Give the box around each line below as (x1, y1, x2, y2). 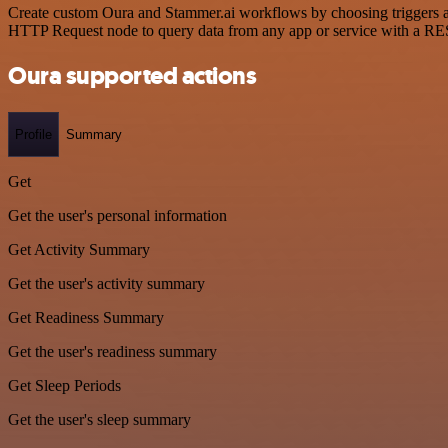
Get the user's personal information (8, 207, 227, 225)
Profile (15, 126, 52, 142)
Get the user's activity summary (8, 275, 205, 293)
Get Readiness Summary (8, 309, 164, 327)
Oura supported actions (8, 59, 257, 92)
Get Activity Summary (8, 241, 150, 259)
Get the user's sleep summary (8, 411, 191, 429)
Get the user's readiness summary (8, 343, 217, 361)
